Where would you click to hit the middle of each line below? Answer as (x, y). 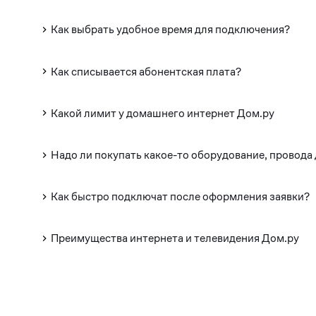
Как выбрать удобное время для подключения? (171, 30)
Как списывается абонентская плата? (146, 71)
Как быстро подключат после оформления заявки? (181, 197)
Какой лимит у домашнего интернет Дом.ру (163, 113)
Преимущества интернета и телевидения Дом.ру (175, 238)
